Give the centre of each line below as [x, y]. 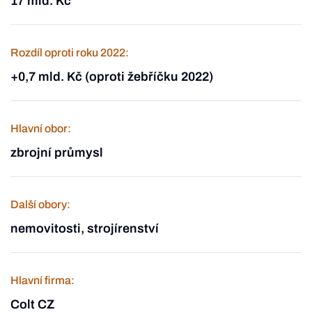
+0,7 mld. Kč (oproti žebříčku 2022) [112, 77]
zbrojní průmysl [57, 153]
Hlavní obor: [41, 128]
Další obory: [40, 204]
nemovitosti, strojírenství [85, 228]
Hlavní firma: [42, 280]
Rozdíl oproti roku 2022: [70, 53]
